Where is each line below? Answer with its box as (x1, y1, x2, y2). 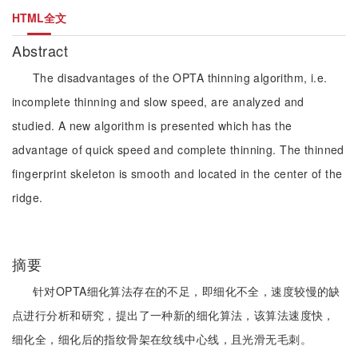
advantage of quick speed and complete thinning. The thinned (12, 141, 344, 157)
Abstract (12, 40, 73, 61)
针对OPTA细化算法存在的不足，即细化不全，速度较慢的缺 (33, 283, 340, 299)
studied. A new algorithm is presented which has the (12, 117, 292, 133)
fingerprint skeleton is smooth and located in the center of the (12, 165, 343, 181)
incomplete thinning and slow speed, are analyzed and (12, 93, 304, 109)
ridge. (12, 189, 43, 205)
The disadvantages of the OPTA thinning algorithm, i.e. (33, 70, 328, 86)
